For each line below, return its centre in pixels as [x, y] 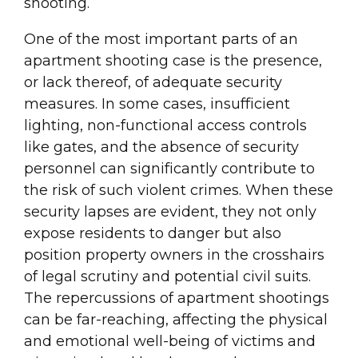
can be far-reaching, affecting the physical [176, 320]
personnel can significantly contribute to [169, 169]
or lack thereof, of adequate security [153, 82]
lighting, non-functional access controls [165, 125]
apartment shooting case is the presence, [173, 61]
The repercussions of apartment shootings [177, 298]
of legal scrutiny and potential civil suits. [167, 276]
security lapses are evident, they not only [170, 212]
